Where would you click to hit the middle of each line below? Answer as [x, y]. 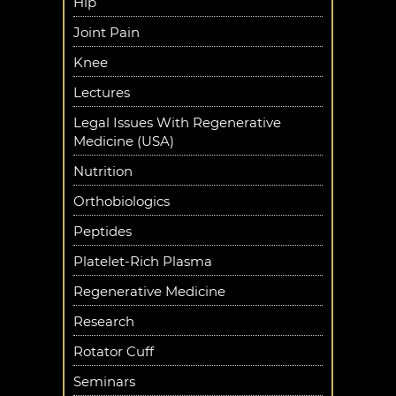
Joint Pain [107, 32]
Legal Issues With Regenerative [177, 122]
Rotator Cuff [114, 351]
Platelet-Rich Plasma [143, 261]
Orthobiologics [122, 201]
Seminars [104, 381]
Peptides [103, 231]
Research [104, 321]
